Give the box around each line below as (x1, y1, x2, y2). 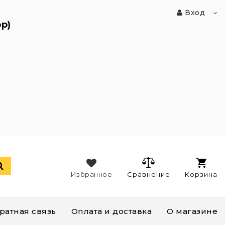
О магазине (167, 206, 217, 216)
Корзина (185, 170, 217, 178)
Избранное (70, 170, 112, 178)
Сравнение (127, 170, 170, 178)
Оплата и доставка (71, 206, 152, 216)
